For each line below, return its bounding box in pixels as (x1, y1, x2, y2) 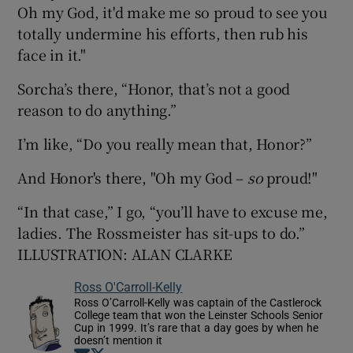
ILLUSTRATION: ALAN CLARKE (17, 243, 232, 265)
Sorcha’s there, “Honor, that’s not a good (17, 78, 291, 99)
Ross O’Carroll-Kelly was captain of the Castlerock (74, 297, 322, 309)
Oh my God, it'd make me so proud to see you (17, 2, 328, 23)
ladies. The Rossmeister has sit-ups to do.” (17, 222, 305, 243)
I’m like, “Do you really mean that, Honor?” (17, 133, 312, 154)
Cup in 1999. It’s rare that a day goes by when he (74, 322, 319, 334)
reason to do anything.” (17, 99, 176, 121)
